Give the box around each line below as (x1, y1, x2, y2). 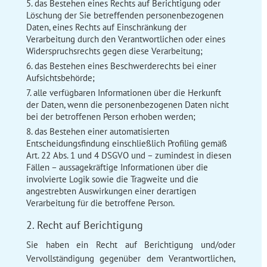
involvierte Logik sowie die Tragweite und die (26, 173, 198, 185)
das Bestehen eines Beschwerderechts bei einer (34, 60, 216, 72)
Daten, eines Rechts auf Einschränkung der (26, 21, 187, 33)
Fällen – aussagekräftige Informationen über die (26, 161, 208, 173)
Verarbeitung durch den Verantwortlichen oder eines (26, 33, 225, 45)
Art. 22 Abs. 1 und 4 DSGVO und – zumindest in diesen (26, 149, 231, 161)
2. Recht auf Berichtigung (26, 218, 143, 232)
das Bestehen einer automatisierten (34, 125, 169, 137)
